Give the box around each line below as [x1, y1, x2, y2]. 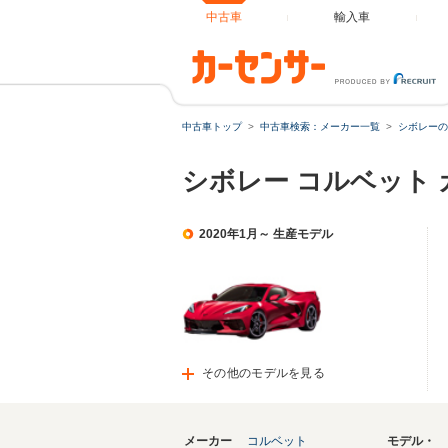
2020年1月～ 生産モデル [199, 227, 333, 241]
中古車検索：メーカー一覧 [260, 121, 380, 132]
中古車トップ [182, 121, 242, 132]
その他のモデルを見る [202, 366, 325, 380]
